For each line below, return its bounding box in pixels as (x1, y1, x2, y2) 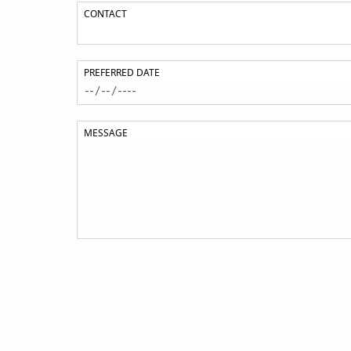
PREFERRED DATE (84, 66, 160, 79)
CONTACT (84, 7, 127, 20)
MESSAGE (84, 126, 128, 139)
